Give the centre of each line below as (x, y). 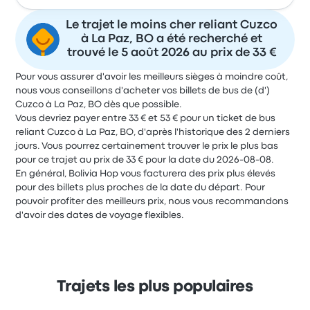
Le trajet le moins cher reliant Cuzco (172, 26)
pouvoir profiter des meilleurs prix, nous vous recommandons (152, 202)
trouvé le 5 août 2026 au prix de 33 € (172, 53)
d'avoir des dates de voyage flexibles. (100, 216)
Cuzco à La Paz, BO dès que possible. (99, 105)
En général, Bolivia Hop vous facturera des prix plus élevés (146, 174)
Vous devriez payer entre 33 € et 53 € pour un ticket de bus (146, 119)
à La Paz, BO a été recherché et (172, 39)
